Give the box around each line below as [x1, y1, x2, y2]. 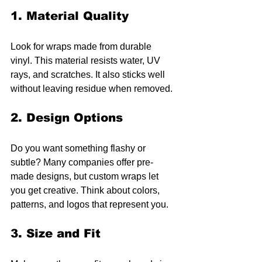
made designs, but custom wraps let [11, 171, 161, 182]
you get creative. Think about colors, [11, 185, 162, 196]
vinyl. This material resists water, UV [11, 56, 163, 66]
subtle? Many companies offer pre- [11, 157, 153, 168]
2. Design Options [11, 111, 123, 125]
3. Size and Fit [11, 227, 101, 240]
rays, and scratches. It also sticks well [11, 70, 167, 80]
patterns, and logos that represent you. [11, 199, 168, 210]
